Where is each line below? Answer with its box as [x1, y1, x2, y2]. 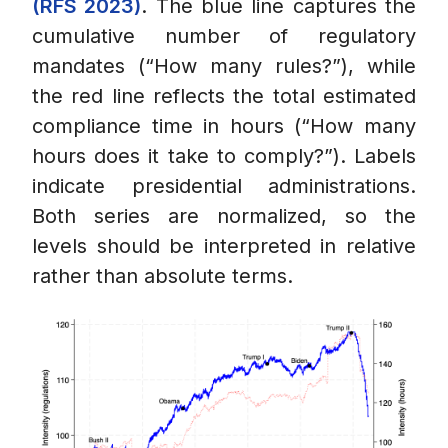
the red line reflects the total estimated [32, 84, 416, 109]
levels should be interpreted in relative [32, 234, 416, 259]
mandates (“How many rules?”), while [32, 54, 416, 79]
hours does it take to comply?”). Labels [32, 144, 416, 169]
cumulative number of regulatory [32, 24, 416, 49]
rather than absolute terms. [32, 264, 293, 289]
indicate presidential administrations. [32, 174, 416, 199]
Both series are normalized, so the [32, 204, 416, 229]
